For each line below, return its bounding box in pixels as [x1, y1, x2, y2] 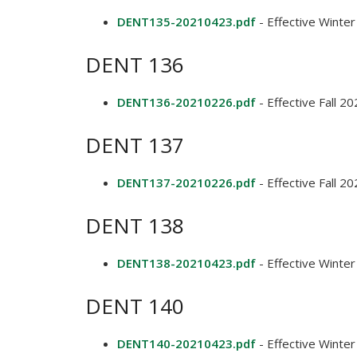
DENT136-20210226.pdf [117, 94, 256, 110]
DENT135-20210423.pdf [117, 14, 256, 29]
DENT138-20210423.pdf [117, 255, 256, 271]
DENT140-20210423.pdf [117, 335, 256, 351]
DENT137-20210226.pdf [117, 175, 256, 190]
